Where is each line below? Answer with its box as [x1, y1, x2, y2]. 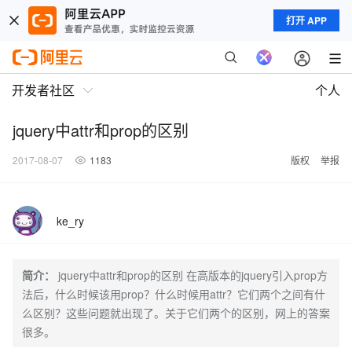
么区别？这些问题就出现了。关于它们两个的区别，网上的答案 [22, 305, 330, 321]
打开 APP [286, 13, 327, 27]
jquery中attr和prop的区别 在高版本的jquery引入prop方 [58, 267, 328, 283]
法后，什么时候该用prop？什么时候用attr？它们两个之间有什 [22, 286, 325, 302]
